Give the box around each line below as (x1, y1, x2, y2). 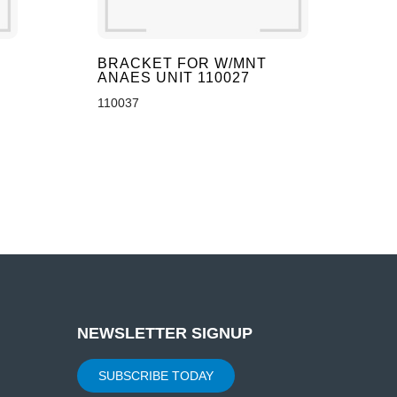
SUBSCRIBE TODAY (97, 368, 214, 383)
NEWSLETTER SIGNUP (76, 323, 253, 342)
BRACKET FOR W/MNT (97, 55, 267, 71)
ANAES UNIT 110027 (97, 69, 250, 85)
